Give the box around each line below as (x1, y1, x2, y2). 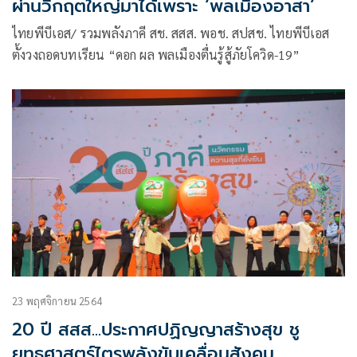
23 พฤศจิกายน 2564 (12, 293, 102, 308)
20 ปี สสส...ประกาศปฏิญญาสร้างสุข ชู (12, 316, 300, 343)
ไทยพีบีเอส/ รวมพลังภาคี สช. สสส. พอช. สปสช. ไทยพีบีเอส (12, 24, 80, 41)
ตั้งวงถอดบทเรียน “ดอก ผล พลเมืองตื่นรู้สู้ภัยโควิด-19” (12, 45, 300, 63)
